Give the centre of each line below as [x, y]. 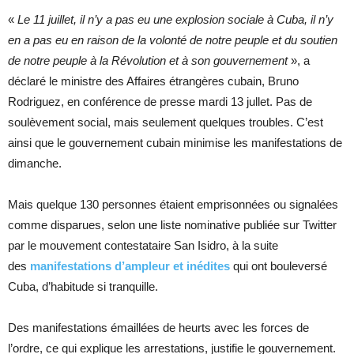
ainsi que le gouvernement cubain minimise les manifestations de [175, 143]
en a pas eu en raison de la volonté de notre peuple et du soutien [173, 40]
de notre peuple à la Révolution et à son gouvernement [149, 61]
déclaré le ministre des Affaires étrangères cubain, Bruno [153, 81]
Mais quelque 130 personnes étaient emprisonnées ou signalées [173, 205]
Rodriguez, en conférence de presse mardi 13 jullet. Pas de [160, 102]
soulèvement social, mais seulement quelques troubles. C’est [166, 122]
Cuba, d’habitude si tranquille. [83, 287]
